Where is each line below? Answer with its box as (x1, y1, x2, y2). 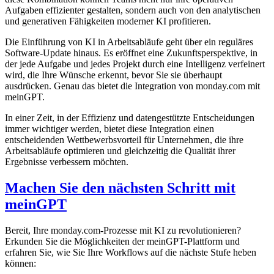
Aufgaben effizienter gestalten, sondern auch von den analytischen (5, 5, 261, 16)
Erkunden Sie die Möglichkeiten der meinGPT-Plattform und (5, 236, 240, 247)
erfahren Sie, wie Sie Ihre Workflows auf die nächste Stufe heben (5, 247, 256, 258)
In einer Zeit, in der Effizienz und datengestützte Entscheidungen (5, 113, 254, 124)
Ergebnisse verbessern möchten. (5, 157, 128, 168)
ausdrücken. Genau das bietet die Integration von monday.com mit (5, 81, 260, 92)
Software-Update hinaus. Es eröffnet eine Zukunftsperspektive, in (5, 48, 257, 59)
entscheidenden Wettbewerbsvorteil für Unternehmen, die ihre (5, 135, 243, 146)
